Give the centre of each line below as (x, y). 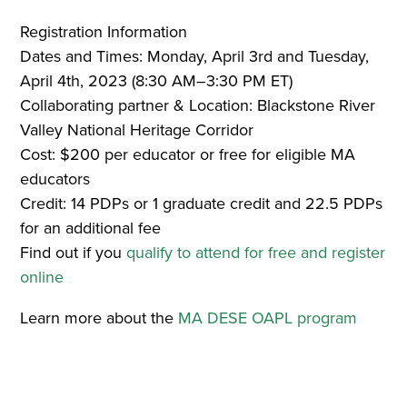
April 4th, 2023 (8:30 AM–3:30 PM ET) (157, 81)
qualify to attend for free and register (256, 253)
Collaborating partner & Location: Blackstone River (198, 106)
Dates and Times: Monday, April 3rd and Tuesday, (195, 57)
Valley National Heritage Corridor (137, 130)
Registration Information (104, 32)
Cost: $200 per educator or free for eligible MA (188, 155)
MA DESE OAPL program (268, 318)
